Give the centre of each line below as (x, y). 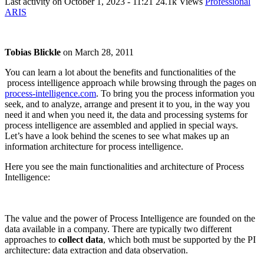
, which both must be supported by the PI (179, 239)
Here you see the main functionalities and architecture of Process (124, 166)
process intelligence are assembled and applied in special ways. (123, 125)
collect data (81, 239)
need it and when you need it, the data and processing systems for (126, 114)
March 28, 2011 (104, 52)
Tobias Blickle (33, 52)
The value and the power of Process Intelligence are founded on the (130, 218)
